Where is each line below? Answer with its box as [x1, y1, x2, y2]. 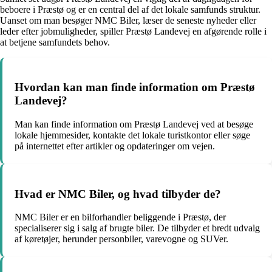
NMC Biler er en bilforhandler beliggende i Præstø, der [15, 212, 226, 223]
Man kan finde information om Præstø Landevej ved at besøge [15, 118, 253, 129]
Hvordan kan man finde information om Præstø [15, 81, 255, 94]
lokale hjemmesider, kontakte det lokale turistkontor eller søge [15, 129, 250, 140]
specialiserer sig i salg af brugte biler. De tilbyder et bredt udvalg [15, 223, 260, 234]
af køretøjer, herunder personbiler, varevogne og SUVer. [15, 234, 228, 245]
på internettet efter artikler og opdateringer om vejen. [15, 140, 215, 151]
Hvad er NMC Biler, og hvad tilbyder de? [15, 187, 221, 200]
